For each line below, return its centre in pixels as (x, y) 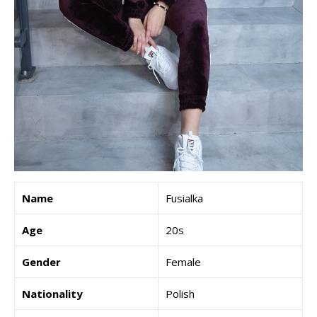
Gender (41, 262)
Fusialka (184, 198)
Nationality (52, 294)
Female (183, 262)
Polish (180, 294)
